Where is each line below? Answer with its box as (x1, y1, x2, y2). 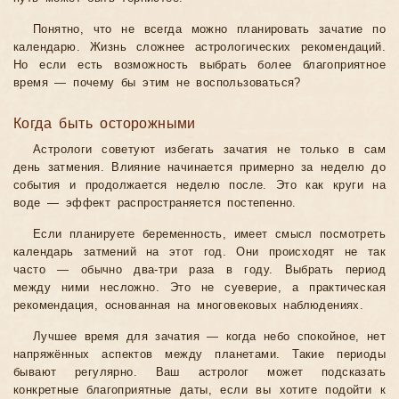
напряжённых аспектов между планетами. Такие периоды (13, 348, 386, 362)
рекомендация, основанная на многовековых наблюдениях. (13, 299, 364, 313)
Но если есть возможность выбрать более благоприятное (13, 59, 386, 72)
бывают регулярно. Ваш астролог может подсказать (13, 366, 386, 379)
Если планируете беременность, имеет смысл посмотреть (33, 228, 386, 241)
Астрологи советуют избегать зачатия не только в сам (33, 143, 386, 157)
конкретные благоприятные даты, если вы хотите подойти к (13, 384, 386, 397)
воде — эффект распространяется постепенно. (13, 197, 297, 210)
